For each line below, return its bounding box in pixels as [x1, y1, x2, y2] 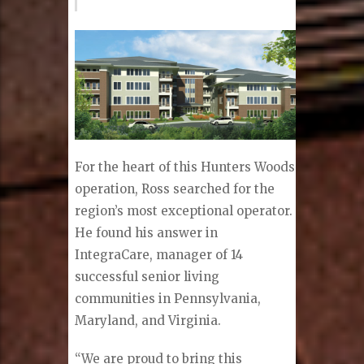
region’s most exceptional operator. [75, 203, 293, 219]
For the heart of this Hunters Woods [75, 159, 296, 175]
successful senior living [75, 269, 220, 285]
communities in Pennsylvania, [75, 291, 262, 307]
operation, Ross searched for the [75, 181, 275, 197]
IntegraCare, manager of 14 [75, 247, 244, 263]
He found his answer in [75, 225, 219, 241]
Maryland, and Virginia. [75, 313, 222, 329]
